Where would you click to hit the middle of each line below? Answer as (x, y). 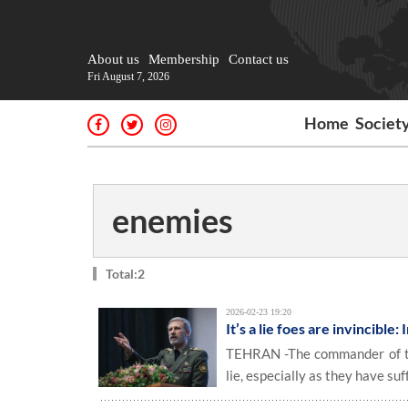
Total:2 (125, 274)
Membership (184, 59)
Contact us (259, 59)
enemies (173, 220)
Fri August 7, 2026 (128, 76)
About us (113, 59)
